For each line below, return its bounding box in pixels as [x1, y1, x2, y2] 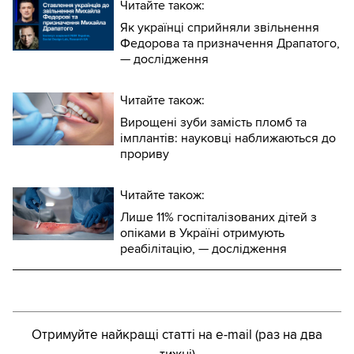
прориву [120, 145, 169, 162]
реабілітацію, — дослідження [120, 240, 287, 257]
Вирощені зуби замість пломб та [120, 114, 307, 130]
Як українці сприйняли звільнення [120, 19, 319, 36]
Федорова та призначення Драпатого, [120, 35, 340, 51]
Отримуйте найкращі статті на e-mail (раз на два [32, 326, 322, 343]
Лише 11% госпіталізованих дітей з [120, 209, 317, 225]
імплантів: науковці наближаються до [120, 130, 336, 146]
